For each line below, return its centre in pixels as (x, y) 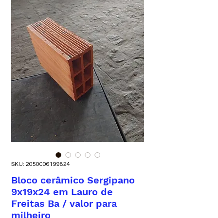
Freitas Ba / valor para (64, 203)
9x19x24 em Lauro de (62, 192)
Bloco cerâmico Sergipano (73, 180)
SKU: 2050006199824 (41, 164)
